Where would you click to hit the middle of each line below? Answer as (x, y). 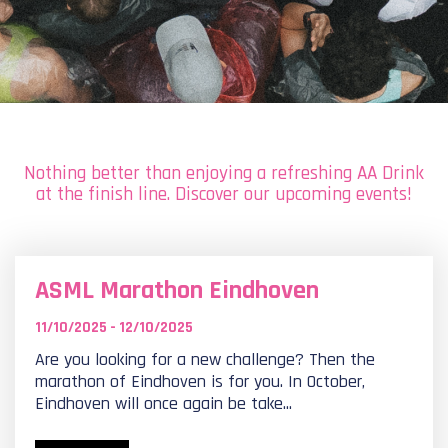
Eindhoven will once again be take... (163, 403)
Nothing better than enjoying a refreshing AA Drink (224, 173)
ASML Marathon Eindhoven (177, 290)
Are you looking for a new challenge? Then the (205, 359)
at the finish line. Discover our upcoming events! (224, 194)
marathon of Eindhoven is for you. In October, (200, 381)
